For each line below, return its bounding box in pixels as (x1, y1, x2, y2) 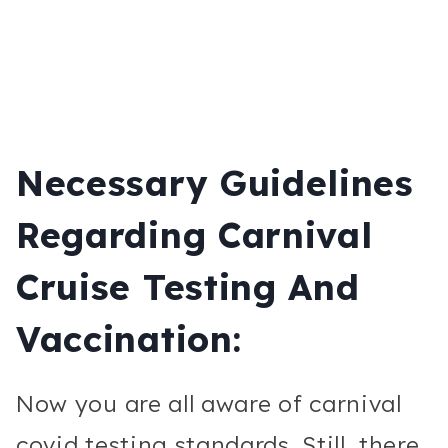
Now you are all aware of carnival (16, 388, 402, 418)
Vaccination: (16, 317, 242, 362)
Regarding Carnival (16, 213, 373, 258)
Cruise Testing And (16, 265, 360, 310)
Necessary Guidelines (16, 161, 414, 206)
